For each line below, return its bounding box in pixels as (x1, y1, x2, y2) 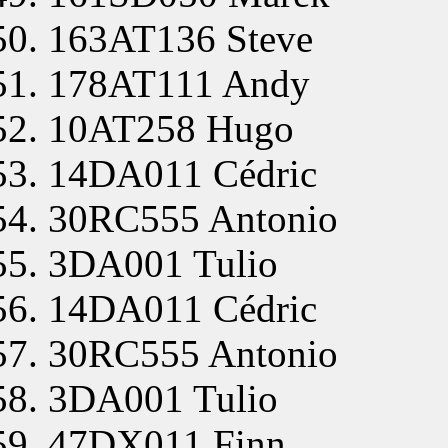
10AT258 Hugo (48, 106, 294, 150)
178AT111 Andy (48, 61, 310, 105)
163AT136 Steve (48, 16, 313, 60)
